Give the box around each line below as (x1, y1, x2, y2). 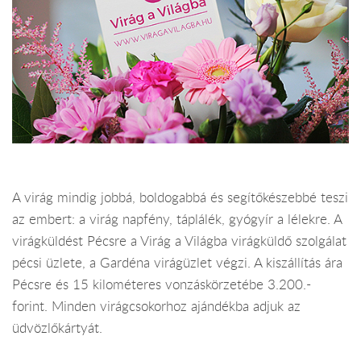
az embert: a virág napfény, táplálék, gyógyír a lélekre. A (12, 210, 342, 229)
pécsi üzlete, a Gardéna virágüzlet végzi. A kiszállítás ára (12, 254, 342, 272)
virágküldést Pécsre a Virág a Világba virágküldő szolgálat (12, 232, 346, 251)
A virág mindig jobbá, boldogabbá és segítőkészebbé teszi (12, 189, 348, 207)
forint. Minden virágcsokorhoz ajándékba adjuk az (12, 297, 301, 316)
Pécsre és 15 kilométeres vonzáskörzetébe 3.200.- (12, 276, 311, 294)
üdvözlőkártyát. (12, 319, 102, 338)
